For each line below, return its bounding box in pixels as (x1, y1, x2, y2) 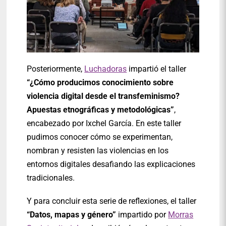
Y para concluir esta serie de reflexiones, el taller (27, 196, 197, 206)
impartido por (116, 210, 168, 220)
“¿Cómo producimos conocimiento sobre (27, 78, 174, 88)
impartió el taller (127, 64, 187, 74)
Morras (168, 210, 194, 220)
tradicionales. (27, 173, 75, 183)
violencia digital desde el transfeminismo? (27, 91, 180, 101)
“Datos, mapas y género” (27, 210, 117, 220)
